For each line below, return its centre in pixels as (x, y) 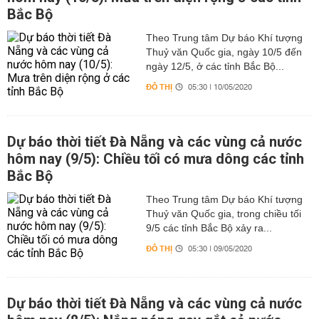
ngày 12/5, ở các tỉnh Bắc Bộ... (215, 66)
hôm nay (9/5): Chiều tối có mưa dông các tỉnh (156, 159)
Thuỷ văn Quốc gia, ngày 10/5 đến (224, 52)
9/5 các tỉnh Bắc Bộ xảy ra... (209, 228)
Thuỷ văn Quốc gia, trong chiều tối (223, 214)
